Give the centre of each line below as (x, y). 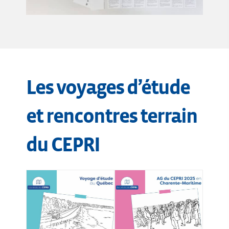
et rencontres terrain (112, 116)
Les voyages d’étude (108, 87)
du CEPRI (63, 145)
